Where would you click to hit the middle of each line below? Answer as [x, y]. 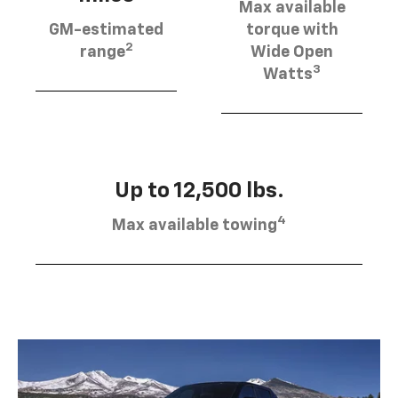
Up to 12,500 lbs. [199, 191]
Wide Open [292, 52]
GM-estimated [106, 30]
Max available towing [195, 225]
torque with [292, 30]
